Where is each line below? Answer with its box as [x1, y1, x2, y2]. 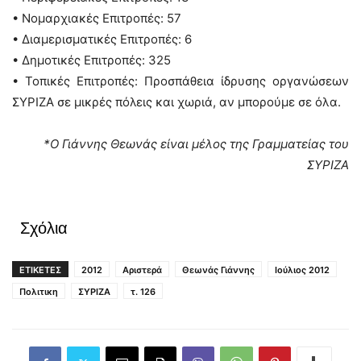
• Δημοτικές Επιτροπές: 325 [12, 52, 171, 68]
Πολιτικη [19, 286, 58, 297]
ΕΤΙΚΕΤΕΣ [19, 264, 61, 276]
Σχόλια [20, 219, 68, 237]
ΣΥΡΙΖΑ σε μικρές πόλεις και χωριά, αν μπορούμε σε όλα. [12, 94, 341, 110]
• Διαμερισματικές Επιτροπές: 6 [12, 31, 192, 47]
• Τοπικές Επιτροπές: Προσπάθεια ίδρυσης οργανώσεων [12, 73, 349, 89]
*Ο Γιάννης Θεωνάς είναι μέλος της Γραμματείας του [44, 136, 349, 151]
